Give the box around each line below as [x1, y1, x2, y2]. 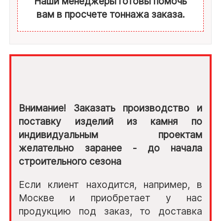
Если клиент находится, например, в [19, 179, 202, 191]
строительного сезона [19, 155, 122, 168]
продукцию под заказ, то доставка [19, 205, 202, 218]
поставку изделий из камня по [19, 115, 202, 128]
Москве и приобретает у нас [19, 192, 202, 204]
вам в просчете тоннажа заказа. [36, 8, 185, 21]
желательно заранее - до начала [19, 142, 202, 154]
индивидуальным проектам [19, 129, 202, 141]
